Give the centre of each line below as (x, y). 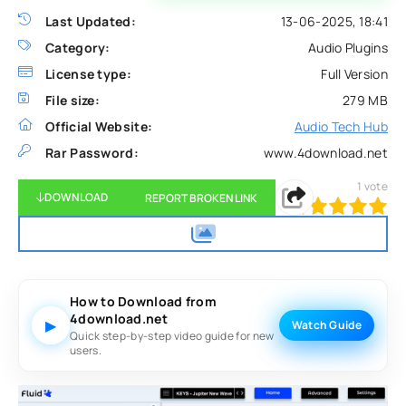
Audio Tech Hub (341, 126)
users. (86, 350)
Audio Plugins (348, 48)
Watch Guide (326, 325)
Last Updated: (91, 21)
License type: (88, 74)
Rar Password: (92, 153)
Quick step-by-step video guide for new (172, 336)
